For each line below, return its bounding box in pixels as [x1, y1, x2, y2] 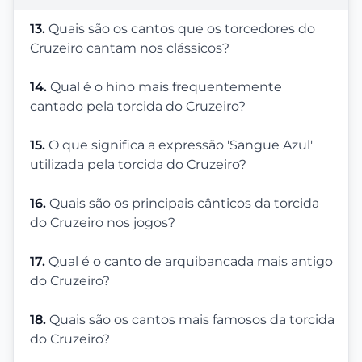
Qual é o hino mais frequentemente [50, 78, 282, 95]
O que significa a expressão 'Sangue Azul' [48, 137, 313, 153]
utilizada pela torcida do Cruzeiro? [30, 156, 246, 172]
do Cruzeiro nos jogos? [30, 214, 175, 230]
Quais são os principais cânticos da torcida [49, 195, 319, 211]
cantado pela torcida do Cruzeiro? [30, 98, 246, 114]
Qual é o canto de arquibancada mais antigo [48, 253, 333, 269]
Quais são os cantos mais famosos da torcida [49, 311, 335, 327]
